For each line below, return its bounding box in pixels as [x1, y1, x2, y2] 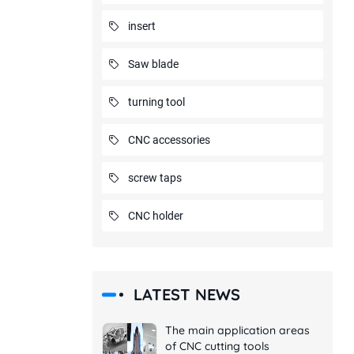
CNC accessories [127, 134, 210, 146]
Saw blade [127, 58, 179, 70]
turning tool [127, 96, 185, 108]
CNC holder [127, 209, 183, 222]
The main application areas [164, 323, 310, 337]
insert [127, 20, 156, 32]
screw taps [127, 171, 182, 184]
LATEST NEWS [133, 284, 240, 304]
